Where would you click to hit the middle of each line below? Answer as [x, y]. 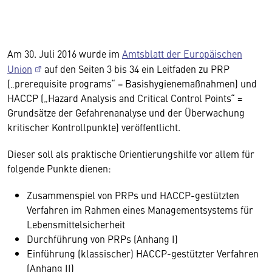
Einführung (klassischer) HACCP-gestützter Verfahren [143, 253]
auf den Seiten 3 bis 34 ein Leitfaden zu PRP [136, 69]
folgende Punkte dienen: [59, 168]
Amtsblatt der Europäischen [182, 53]
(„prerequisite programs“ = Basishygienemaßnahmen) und [132, 83]
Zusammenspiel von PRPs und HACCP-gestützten [133, 195]
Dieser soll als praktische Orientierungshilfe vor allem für [131, 154]
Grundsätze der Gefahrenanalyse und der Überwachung [126, 112]
